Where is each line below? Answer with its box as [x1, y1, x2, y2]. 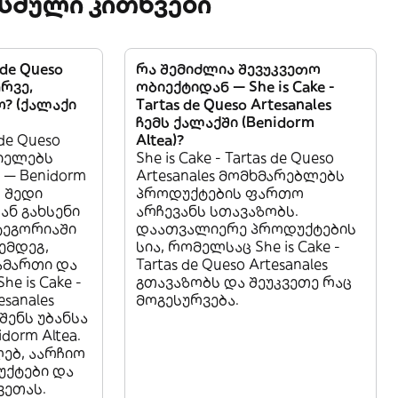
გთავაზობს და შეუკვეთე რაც [136, 273, 352, 291]
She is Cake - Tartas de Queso [136, 148, 334, 167]
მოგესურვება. [136, 291, 239, 309]
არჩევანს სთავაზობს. [136, 202, 298, 220]
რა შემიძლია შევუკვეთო [136, 60, 321, 78]
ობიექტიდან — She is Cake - [136, 77, 335, 96]
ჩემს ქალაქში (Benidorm [136, 113, 314, 131]
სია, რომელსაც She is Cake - [136, 237, 340, 256]
